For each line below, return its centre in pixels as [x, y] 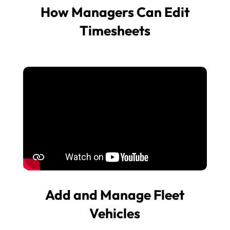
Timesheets [115, 30]
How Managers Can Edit [115, 12]
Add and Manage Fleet [115, 195]
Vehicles [115, 213]
